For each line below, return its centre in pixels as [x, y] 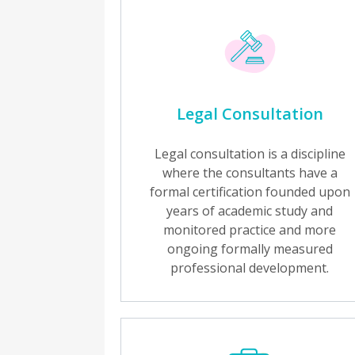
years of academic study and [250, 211]
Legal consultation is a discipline [250, 154]
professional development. [250, 268]
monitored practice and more [250, 230]
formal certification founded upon [250, 192]
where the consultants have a [250, 173]
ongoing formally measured [250, 249]
